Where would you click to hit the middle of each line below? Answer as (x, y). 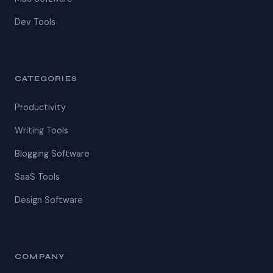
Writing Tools (41, 130)
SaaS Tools (37, 177)
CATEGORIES (46, 79)
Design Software (49, 200)
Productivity (40, 107)
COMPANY (40, 257)
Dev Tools (35, 22)
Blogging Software (52, 154)
